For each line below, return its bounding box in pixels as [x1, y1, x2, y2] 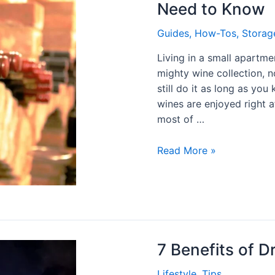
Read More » [157, 144, 216, 157]
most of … [157, 113, 204, 126]
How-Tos [195, 27, 236, 40]
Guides [157, 27, 189, 40]
